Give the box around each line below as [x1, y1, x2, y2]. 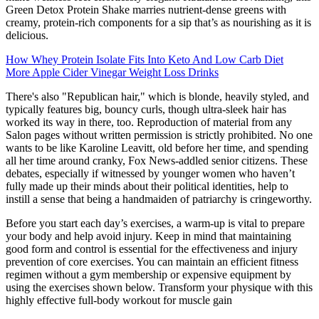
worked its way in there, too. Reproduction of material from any [6, 115, 292, 128]
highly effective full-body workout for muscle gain [6, 293, 232, 306]
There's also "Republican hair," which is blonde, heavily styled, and [6, 90, 309, 103]
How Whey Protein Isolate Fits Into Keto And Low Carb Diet [6, 53, 283, 66]
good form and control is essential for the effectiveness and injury [6, 242, 298, 255]
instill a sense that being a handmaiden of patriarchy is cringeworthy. [6, 192, 312, 205]
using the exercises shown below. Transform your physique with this [6, 281, 313, 293]
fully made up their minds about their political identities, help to [6, 179, 288, 192]
